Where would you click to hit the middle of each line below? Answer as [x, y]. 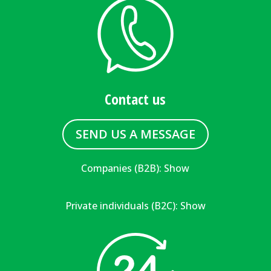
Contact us [135, 99]
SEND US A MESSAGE [135, 134]
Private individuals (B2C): [122, 205]
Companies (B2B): [123, 168]
